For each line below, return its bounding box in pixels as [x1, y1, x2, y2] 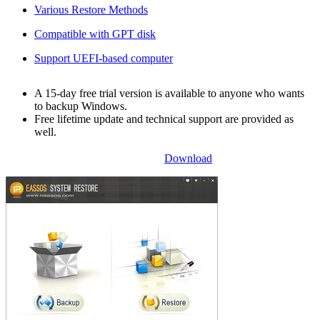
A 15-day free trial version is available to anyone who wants [34, 86, 304, 99]
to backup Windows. [34, 99, 127, 112]
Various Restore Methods [34, 3, 148, 16]
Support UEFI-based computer [34, 51, 173, 64]
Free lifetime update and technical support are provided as [34, 112, 294, 125]
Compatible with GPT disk [34, 27, 156, 40]
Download [164, 152, 213, 165]
